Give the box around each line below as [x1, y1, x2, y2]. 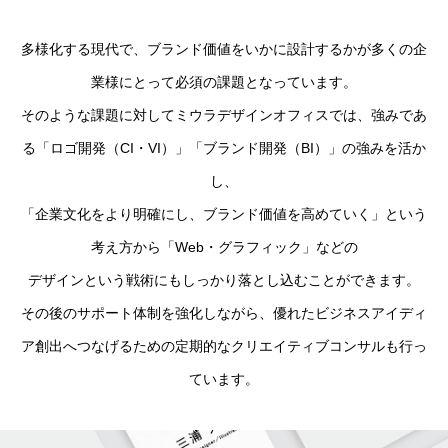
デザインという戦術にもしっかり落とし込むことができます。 [28, 272, 420, 288]
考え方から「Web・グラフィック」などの [90, 239, 358, 255]
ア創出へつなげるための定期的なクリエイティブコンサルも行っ [21, 338, 427, 354]
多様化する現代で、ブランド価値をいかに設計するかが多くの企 [21, 41, 427, 57]
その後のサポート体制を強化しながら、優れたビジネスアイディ [21, 305, 427, 321]
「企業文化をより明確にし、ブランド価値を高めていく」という [21, 206, 427, 222]
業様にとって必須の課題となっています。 [91, 74, 357, 90]
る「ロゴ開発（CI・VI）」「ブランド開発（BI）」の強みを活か [22, 140, 426, 156]
